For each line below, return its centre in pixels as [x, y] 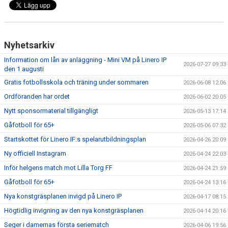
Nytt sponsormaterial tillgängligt [51, 111]
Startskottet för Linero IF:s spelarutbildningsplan [75, 139]
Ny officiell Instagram [35, 154]
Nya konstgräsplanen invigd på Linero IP [63, 196]
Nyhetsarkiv [29, 45]
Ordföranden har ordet [37, 97]
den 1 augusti [24, 69]
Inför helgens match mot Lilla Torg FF [58, 168]
